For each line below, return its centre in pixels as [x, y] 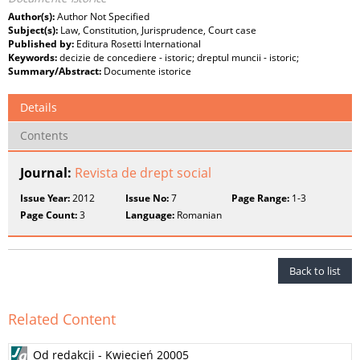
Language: [150, 215]
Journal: [47, 173]
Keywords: [34, 58]
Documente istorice [147, 72]
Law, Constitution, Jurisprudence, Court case [158, 31]
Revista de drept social [143, 173]
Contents [44, 136]
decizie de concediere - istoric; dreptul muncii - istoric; [179, 58]
